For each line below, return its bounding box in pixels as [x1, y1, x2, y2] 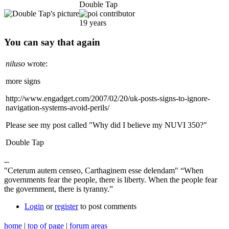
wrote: [25, 59, 48, 68]
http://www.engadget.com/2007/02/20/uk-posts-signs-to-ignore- [6, 94, 210, 103]
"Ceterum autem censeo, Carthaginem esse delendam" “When [4, 166, 203, 175]
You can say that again [4, 37, 100, 48]
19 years [79, 18, 106, 27]
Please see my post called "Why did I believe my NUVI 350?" [6, 121, 207, 130]
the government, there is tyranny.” [4, 185, 113, 194]
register [55, 202, 78, 211]
